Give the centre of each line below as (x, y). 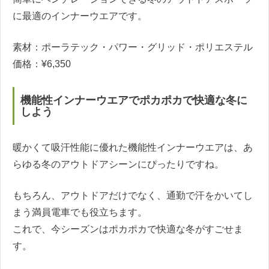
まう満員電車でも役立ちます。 (80, 213)
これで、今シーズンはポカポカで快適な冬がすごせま (128, 229)
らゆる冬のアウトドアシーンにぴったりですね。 (118, 165)
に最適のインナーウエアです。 (80, 16)
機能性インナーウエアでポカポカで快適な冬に (134, 100)
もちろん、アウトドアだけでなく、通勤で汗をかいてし (133, 196)
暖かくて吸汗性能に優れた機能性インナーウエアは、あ (133, 148)
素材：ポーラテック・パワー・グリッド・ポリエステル (133, 47)
